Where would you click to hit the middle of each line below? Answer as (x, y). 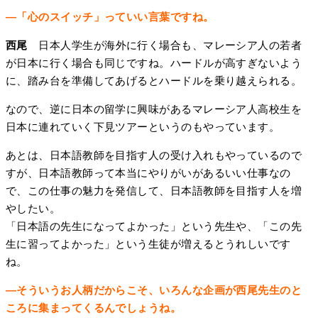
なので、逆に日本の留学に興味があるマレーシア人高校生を (154, 109)
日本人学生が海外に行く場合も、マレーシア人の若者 (165, 45)
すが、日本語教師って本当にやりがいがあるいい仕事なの (148, 173)
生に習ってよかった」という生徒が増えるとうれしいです (148, 244)
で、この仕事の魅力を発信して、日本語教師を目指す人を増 (154, 191)
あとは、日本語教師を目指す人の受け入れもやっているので (154, 155)
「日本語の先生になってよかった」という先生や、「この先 (154, 226)
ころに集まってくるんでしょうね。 (94, 308)
